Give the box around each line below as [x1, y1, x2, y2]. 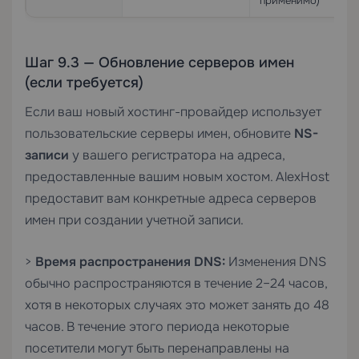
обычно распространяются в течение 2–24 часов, [25, 275, 327, 292]
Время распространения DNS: [35, 253, 225, 270]
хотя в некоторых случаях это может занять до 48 [25, 296, 329, 313]
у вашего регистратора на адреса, [69, 147, 284, 163]
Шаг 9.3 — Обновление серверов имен [25, 54, 294, 71]
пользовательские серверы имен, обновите [25, 125, 294, 142]
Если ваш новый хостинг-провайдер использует [25, 103, 321, 120]
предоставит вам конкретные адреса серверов [25, 190, 317, 207]
